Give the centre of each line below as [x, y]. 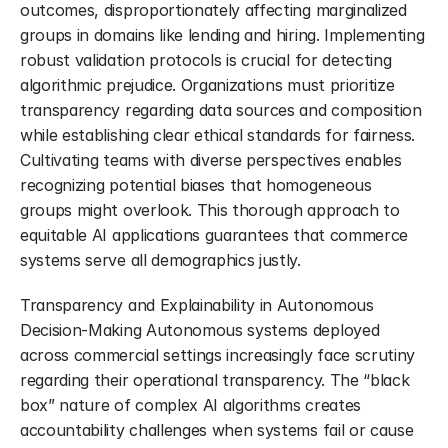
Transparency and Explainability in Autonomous [197, 305]
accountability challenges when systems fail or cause [217, 430]
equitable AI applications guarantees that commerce [214, 235]
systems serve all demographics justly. [160, 260]
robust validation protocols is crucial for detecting [206, 60]
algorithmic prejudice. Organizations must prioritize [207, 85]
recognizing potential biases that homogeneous [196, 185]
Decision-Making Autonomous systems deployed [200, 330]
